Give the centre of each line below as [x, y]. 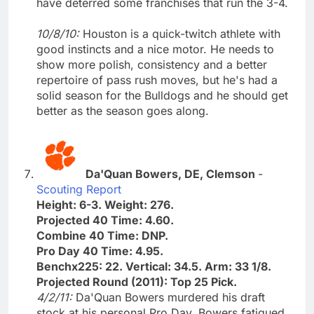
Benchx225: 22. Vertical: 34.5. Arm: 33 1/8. [154, 266]
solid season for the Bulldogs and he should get [162, 95]
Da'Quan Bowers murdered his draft [170, 297]
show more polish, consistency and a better [152, 64]
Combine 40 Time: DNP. [102, 235]
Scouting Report [79, 189]
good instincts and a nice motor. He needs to [155, 49]
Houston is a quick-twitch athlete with [182, 33]
